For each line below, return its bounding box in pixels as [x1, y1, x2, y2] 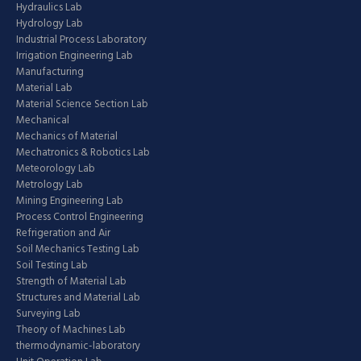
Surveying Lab [16, 305, 81, 323]
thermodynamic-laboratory [16, 338, 140, 355]
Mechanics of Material [16, 128, 118, 146]
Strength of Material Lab [16, 273, 127, 291]
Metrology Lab [16, 176, 83, 194]
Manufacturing [16, 64, 84, 81]
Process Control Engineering [16, 209, 143, 226]
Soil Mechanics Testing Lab [16, 241, 139, 259]
